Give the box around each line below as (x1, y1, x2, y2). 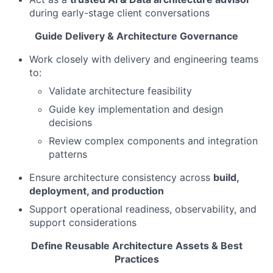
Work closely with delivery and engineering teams (29, 53, 258, 65)
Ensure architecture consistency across (29, 171, 213, 183)
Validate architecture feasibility (49, 85, 192, 97)
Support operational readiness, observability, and (29, 203, 257, 215)
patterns (49, 148, 87, 160)
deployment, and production (29, 185, 164, 197)
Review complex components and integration (49, 135, 258, 147)
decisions (49, 116, 92, 129)
